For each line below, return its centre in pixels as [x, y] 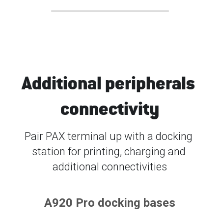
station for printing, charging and [109, 151]
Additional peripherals [108, 82]
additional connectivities [110, 166]
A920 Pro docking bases [110, 203]
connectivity [110, 108]
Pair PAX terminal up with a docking [109, 136]
